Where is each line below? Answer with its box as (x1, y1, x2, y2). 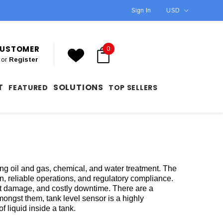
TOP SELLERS (108, 83, 158, 93)
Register (8, 55, 38, 63)
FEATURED (8, 83, 48, 93)
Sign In (131, 7, 151, 14)
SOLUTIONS (53, 82, 104, 93)
